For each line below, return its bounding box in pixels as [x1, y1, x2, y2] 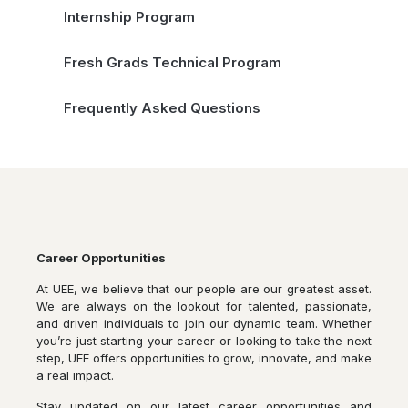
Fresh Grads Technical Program [64, 54, 281, 71]
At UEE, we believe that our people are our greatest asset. [36, 281, 372, 296]
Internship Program [64, 8, 195, 25]
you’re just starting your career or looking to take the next [36, 333, 372, 348]
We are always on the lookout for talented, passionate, [36, 299, 372, 313]
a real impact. [36, 368, 114, 382]
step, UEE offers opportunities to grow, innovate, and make [36, 351, 372, 365]
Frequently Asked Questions [64, 99, 260, 117]
